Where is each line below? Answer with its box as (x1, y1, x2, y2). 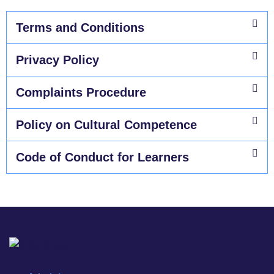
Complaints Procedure (16, 85, 146, 99)
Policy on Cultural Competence (16, 117, 197, 131)
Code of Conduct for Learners (16, 150, 189, 164)
